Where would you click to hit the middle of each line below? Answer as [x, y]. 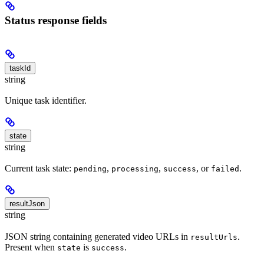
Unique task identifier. [46, 101]
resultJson [27, 204]
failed [225, 169]
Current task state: [39, 169]
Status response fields [56, 21]
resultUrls [214, 237]
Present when [31, 247]
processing [135, 169]
